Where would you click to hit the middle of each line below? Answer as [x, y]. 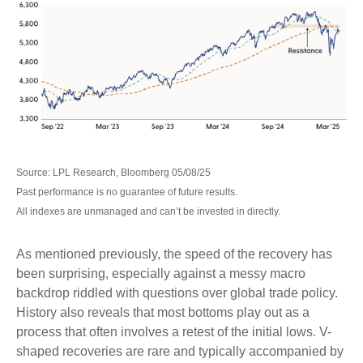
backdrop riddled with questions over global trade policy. [177, 293]
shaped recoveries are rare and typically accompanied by [180, 351]
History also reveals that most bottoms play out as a [163, 312]
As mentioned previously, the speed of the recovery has [174, 254]
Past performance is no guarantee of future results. [127, 192]
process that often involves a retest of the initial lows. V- [174, 331]
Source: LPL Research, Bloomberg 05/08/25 [113, 172]
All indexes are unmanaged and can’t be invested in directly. [148, 211]
